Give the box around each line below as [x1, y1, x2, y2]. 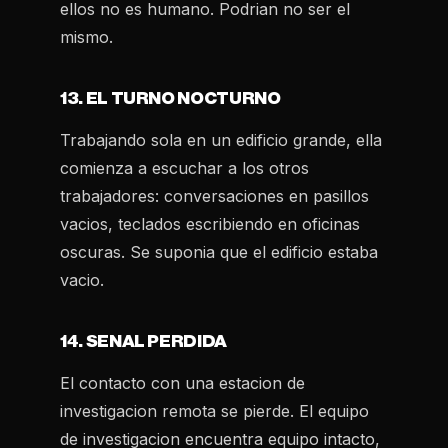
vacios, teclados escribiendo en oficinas [60, 214, 360, 234]
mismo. [60, 27, 113, 47]
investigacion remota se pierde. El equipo [60, 401, 369, 421]
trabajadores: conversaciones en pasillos [60, 186, 369, 206]
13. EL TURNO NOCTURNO [60, 90, 281, 107]
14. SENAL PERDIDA [60, 333, 228, 350]
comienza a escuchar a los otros [60, 158, 309, 178]
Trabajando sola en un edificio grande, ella [60, 130, 382, 150]
